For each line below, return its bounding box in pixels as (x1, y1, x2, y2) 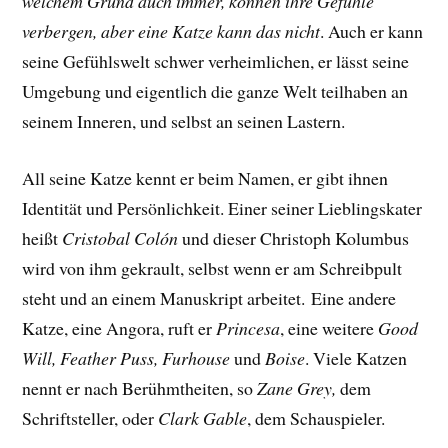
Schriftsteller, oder (22, 406, 159, 430)
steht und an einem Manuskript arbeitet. (22, 286, 306, 310)
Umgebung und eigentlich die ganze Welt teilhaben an (22, 79, 409, 104)
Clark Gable (158, 406, 248, 430)
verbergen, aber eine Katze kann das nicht (22, 19, 321, 44)
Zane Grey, (257, 376, 341, 400)
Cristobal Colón (62, 226, 179, 250)
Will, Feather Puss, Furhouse (22, 346, 231, 370)
